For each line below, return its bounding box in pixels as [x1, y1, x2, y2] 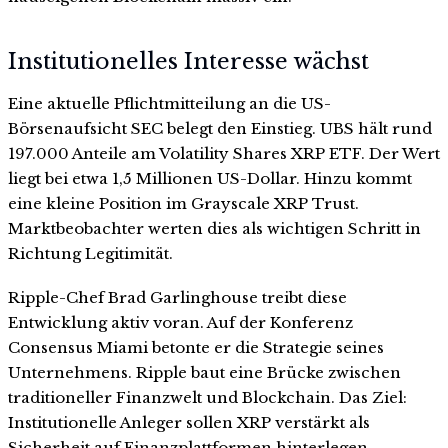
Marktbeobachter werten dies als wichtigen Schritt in [8, 219, 421, 239]
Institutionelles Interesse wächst [8, 48, 369, 76]
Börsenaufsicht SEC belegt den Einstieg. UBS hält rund [8, 119, 432, 139]
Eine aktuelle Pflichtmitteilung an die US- [8, 94, 331, 114]
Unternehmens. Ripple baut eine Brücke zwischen [8, 362, 401, 382]
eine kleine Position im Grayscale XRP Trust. [8, 194, 359, 214]
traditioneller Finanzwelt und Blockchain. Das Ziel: [8, 387, 407, 407]
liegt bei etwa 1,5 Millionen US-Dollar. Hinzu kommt [8, 169, 412, 189]
